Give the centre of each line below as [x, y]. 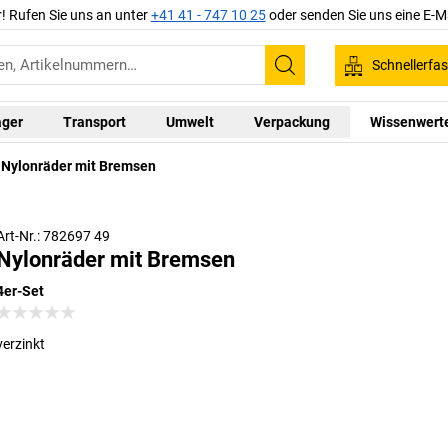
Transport [94, 121]
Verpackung [291, 121]
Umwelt [189, 121]
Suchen [316, 78]
